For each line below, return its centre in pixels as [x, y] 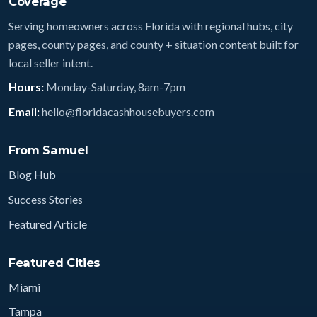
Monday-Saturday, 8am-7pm [115, 87]
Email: [24, 112]
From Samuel [48, 150]
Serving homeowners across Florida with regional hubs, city [151, 25]
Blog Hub [32, 175]
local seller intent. [51, 62]
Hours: [26, 87]
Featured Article [48, 224]
